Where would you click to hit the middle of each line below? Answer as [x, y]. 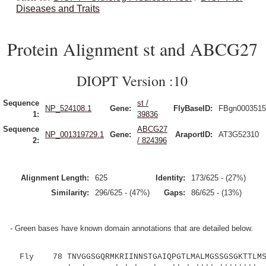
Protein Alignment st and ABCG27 [132, 49]
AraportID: [194, 134]
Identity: [170, 178]
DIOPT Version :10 [132, 81]
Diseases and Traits [58, 9]
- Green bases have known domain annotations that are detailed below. [132, 228]
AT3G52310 [239, 134]
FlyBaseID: [193, 108]
